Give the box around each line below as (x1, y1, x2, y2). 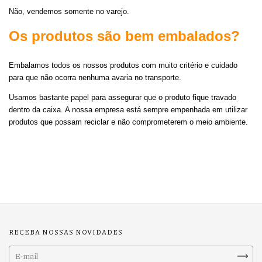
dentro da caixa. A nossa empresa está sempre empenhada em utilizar (9, 105, 247, 114)
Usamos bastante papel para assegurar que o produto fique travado (9, 93, 236, 102)
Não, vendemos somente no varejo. (9, 7, 129, 16)
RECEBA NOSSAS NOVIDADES (9, 227, 123, 236)
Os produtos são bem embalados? (9, 28, 240, 44)
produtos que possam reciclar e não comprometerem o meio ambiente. (9, 118, 248, 126)
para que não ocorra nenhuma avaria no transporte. (9, 73, 184, 82)
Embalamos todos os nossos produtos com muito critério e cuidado (9, 61, 237, 70)
